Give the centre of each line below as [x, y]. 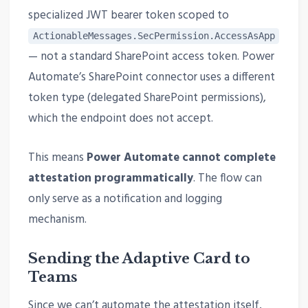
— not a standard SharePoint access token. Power [151, 57]
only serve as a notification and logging [125, 199]
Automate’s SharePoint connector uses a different [151, 78]
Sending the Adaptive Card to [139, 258]
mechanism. [57, 220]
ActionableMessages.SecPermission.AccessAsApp [154, 36]
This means [57, 158]
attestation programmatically [110, 179]
